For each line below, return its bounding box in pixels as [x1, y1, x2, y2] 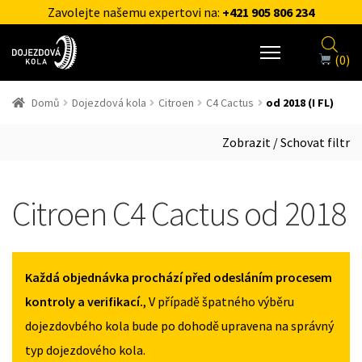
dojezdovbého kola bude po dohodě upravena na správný [25, 317, 334, 334]
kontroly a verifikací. [25, 293, 143, 309]
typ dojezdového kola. [25, 341, 145, 358]
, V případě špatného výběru [143, 293, 294, 309]
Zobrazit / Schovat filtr [222, 134, 350, 150]
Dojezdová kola [71, 95, 146, 110]
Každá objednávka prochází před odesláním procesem [25, 268, 332, 285]
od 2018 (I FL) [266, 95, 335, 110]
